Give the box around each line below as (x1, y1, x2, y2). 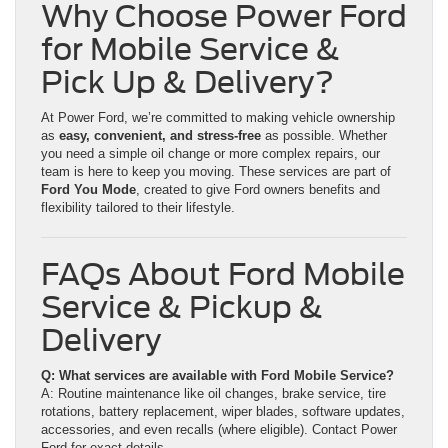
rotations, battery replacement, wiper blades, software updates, (41, 403, 405, 419)
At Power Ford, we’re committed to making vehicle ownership (41, 109, 395, 125)
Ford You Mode (41, 181, 136, 197)
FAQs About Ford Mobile (41, 255, 405, 292)
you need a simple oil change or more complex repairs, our (41, 145, 380, 161)
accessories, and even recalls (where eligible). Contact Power (41, 421, 397, 437)
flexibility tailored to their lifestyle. (41, 199, 235, 215)
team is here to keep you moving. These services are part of (41, 163, 391, 179)
